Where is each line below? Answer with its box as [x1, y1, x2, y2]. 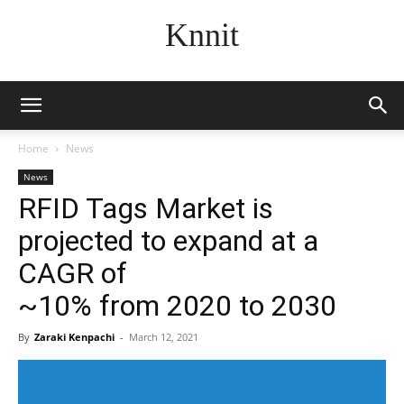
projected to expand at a [18, 224, 318, 258]
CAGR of [18, 256, 127, 290]
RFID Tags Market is [18, 191, 273, 225]
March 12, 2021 [129, 330, 198, 344]
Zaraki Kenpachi [34, 330, 115, 344]
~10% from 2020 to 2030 [18, 289, 336, 323]
